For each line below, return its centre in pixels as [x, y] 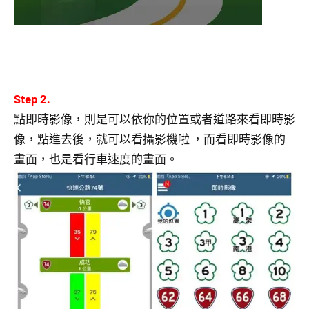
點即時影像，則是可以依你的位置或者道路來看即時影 [154, 119]
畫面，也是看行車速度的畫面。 [96, 159]
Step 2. [32, 99]
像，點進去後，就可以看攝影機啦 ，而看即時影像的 [150, 139]
